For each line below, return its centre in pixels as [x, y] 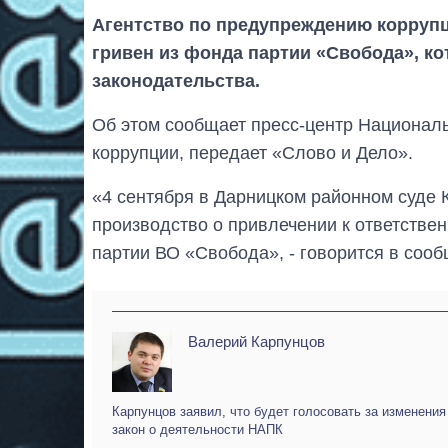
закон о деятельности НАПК [197, 430]
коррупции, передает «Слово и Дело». [252, 153]
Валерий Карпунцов [256, 342]
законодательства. [176, 81]
